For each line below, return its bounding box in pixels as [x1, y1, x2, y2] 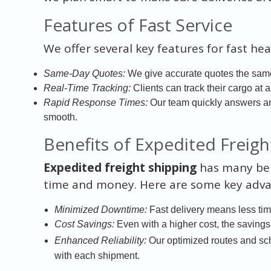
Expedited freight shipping [43, 159, 197, 175]
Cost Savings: [54, 218, 114, 229]
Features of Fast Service [43, 13, 232, 36]
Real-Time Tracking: [43, 82, 131, 93]
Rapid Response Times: [43, 97, 148, 108]
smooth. [43, 111, 77, 122]
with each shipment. [54, 250, 140, 261]
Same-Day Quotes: [43, 68, 125, 79]
